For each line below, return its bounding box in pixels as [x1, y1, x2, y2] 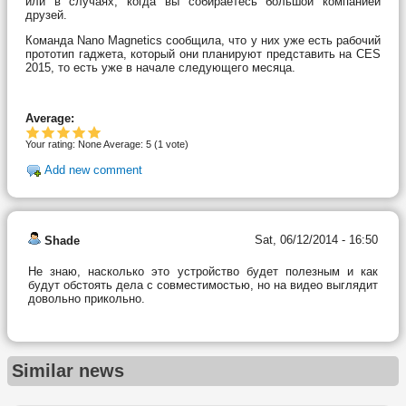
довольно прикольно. [28, 291, 145, 305]
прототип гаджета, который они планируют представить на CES [25, 46, 381, 61]
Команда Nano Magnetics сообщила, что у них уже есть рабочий [25, 33, 381, 47]
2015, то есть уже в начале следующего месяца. [25, 60, 295, 74]
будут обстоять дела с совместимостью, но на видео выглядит [28, 277, 378, 292]
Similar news [12, 360, 124, 381]
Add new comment [44, 163, 142, 178]
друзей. [25, 7, 67, 22]
